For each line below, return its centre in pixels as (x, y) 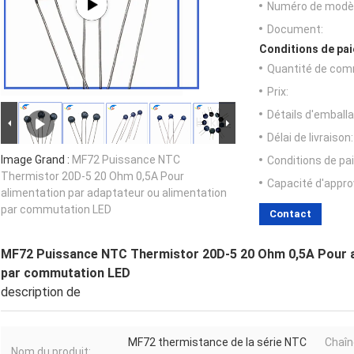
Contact (290, 214)
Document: (295, 30)
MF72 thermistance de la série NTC (217, 343)
